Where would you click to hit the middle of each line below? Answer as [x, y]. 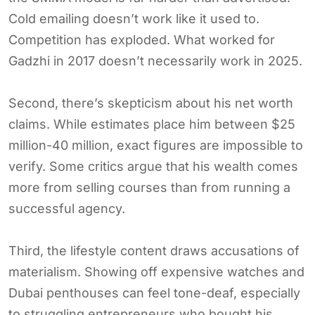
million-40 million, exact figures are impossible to [156, 145]
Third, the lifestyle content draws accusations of [154, 250]
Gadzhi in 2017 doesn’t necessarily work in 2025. [155, 60]
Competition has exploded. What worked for [142, 39]
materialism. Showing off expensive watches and [156, 271]
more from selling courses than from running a [149, 187]
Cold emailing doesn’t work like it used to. [134, 18]
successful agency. [67, 208]
